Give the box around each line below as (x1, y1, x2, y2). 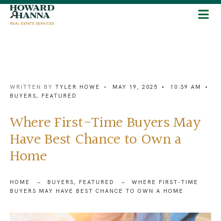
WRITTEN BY (10, 83, 55, 90)
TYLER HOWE (55, 83, 100, 90)
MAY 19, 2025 (112, 83, 158, 90)
